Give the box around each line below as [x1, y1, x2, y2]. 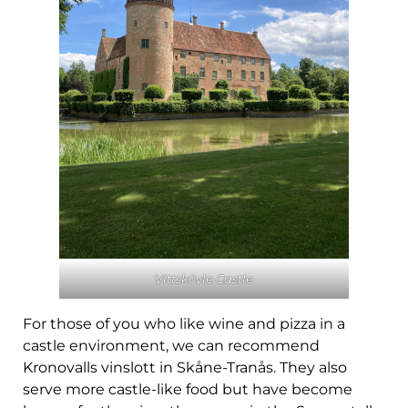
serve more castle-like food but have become [23, 380, 352, 398]
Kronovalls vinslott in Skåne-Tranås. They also [23, 358, 347, 376]
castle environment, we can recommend [23, 336, 320, 354]
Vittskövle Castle [155, 270, 253, 286]
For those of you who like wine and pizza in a [23, 314, 345, 332]
